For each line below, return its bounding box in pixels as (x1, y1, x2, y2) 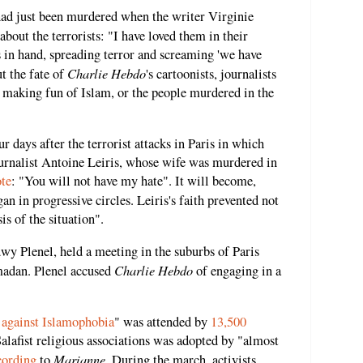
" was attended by (114, 312, 211, 331)
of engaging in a (193, 262, 281, 280)
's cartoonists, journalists (146, 65, 276, 83)
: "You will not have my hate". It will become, (11, 171, 256, 190)
